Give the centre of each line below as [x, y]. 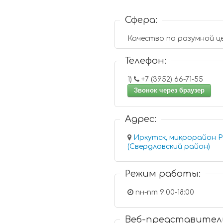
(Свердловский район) [169, 147]
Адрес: [141, 119]
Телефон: [146, 61]
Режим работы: [163, 174]
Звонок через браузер [169, 90]
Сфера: [141, 20]
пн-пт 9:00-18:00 [164, 192]
